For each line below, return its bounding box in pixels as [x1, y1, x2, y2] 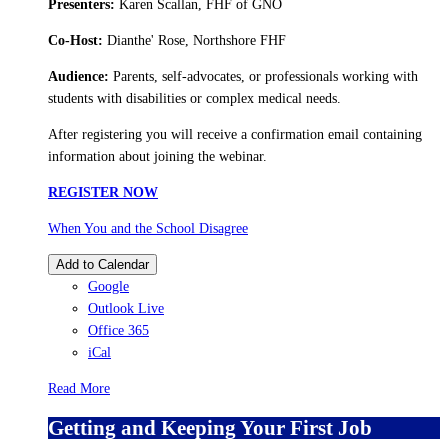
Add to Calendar [56, 256, 149, 272]
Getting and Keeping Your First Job [48, 416, 372, 441]
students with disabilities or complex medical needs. [48, 90, 341, 106]
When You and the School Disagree [48, 220, 248, 236]
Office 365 [88, 322, 149, 338]
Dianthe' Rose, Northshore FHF [103, 32, 286, 48]
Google [88, 278, 129, 294]
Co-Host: [48, 32, 103, 48]
